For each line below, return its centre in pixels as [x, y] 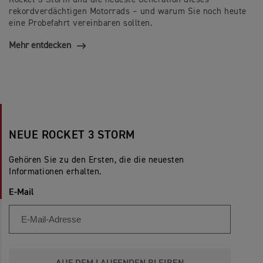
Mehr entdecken [40, 46]
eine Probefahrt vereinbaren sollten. [81, 23]
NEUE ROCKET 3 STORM [72, 135]
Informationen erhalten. [55, 172]
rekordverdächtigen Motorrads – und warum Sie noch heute [128, 12]
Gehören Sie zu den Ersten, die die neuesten [97, 160]
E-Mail [21, 193]
